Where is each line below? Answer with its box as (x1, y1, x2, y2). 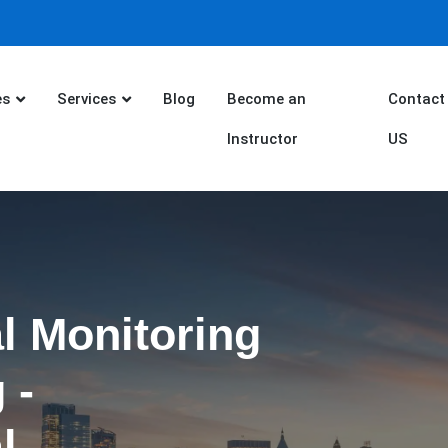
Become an (226, 89, 306, 108)
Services (56, 89, 116, 108)
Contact (387, 89, 445, 108)
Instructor (226, 129, 298, 148)
